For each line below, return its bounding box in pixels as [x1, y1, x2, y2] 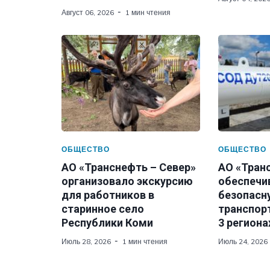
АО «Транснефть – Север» [61, 161, 196, 174]
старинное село [61, 202, 144, 215]
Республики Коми [61, 216, 153, 229]
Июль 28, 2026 [61, 237, 111, 246]
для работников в [61, 189, 154, 201]
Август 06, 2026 [61, 8, 114, 17]
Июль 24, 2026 [218, 237, 268, 246]
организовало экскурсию [61, 175, 193, 187]
